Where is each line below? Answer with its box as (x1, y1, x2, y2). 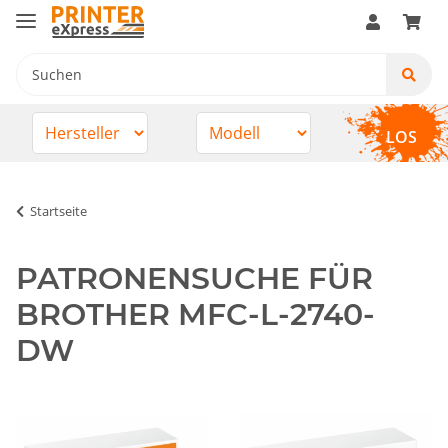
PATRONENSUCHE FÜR (16, 259, 373, 297)
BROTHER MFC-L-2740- (16, 295, 375, 333)
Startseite (30, 201, 87, 220)
